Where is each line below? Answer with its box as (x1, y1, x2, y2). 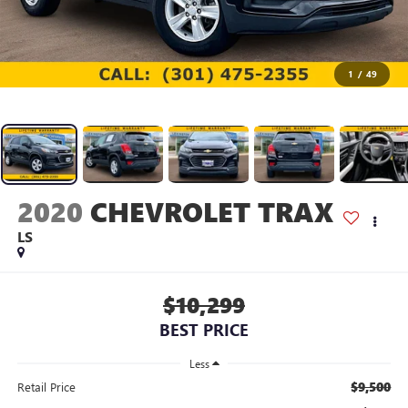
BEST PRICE (159, 319, 249, 342)
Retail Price (16, 379, 76, 395)
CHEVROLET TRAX (89, 193, 333, 229)
